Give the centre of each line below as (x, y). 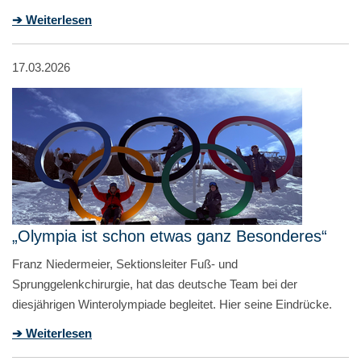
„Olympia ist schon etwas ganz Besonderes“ (170, 236)
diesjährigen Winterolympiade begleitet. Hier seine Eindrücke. (172, 304)
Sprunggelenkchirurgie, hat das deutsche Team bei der (155, 284)
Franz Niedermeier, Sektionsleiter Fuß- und (125, 263)
